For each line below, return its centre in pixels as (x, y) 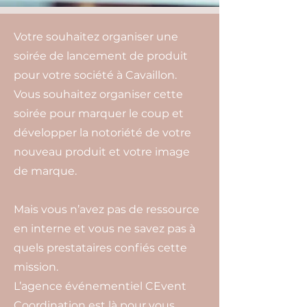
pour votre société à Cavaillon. (95, 75)
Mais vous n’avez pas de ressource (107, 209)
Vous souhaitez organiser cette (98, 94)
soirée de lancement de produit (101, 56)
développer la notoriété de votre (102, 133)
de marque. (45, 171)
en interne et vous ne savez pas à (105, 229)
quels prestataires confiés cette (100, 248)
